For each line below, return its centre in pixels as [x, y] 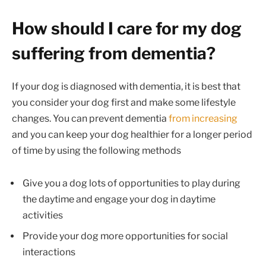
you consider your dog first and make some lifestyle [124, 102]
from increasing [202, 118]
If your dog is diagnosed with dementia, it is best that [126, 86]
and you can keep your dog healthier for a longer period [132, 134]
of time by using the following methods [96, 150]
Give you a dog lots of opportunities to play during [132, 183]
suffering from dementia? [114, 53]
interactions [49, 252]
